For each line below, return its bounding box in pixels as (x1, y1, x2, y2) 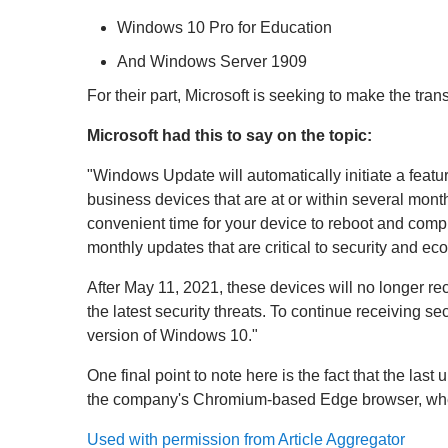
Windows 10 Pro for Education (117, 19, 332, 36)
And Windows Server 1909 (117, 53, 307, 70)
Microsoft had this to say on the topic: (87, 127, 372, 144)
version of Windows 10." (87, 327, 258, 344)
